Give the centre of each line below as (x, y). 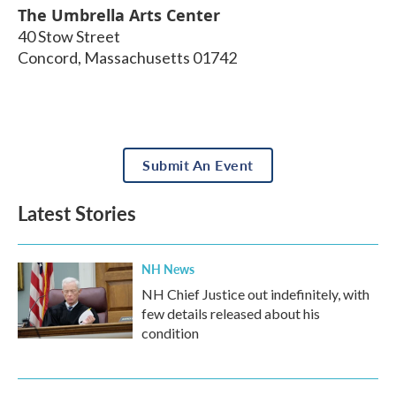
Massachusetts (137, 57)
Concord (48, 57)
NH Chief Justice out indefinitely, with (255, 293)
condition (170, 332)
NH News (168, 268)
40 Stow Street (69, 36)
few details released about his (231, 313)
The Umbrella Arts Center (119, 15)
